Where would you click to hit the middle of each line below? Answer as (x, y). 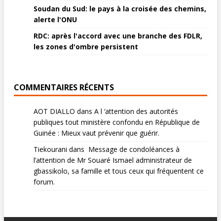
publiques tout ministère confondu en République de (117, 122)
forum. (44, 182)
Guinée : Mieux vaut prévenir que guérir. (96, 133)
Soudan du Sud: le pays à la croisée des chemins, (120, 9)
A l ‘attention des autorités (136, 111)
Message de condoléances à (133, 149)
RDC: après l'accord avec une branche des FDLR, (118, 36)
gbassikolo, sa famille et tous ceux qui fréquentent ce (119, 171)
